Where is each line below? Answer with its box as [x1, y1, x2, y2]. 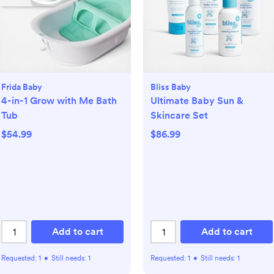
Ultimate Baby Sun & [150, 95, 243, 106]
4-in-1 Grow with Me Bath [1, 95, 117, 106]
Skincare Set [150, 109, 208, 121]
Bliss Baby [150, 82, 191, 92]
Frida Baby [1, 82, 42, 92]
